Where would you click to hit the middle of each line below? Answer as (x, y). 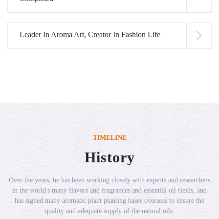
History (109, 157)
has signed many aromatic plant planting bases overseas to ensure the (109, 201)
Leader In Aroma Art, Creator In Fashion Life (90, 35)
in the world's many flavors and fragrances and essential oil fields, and (109, 191)
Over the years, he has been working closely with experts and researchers (109, 180)
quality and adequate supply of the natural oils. (109, 211)
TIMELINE (109, 138)
